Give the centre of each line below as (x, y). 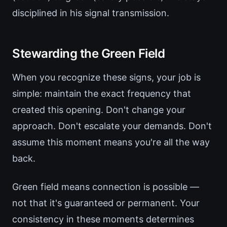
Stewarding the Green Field (89, 54)
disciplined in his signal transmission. (91, 13)
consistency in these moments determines (103, 219)
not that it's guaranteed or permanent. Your (106, 203)
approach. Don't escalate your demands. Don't (112, 126)
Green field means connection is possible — (106, 187)
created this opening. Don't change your (99, 110)
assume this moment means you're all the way (111, 142)
